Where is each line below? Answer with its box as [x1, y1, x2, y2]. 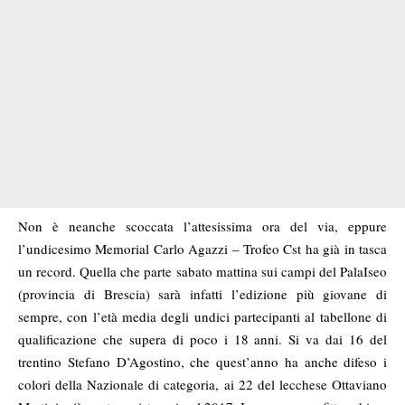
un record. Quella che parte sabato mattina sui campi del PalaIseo [18, 262, 387, 281]
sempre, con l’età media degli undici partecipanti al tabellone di [18, 307, 387, 326]
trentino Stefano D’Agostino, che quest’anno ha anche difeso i [18, 353, 387, 372]
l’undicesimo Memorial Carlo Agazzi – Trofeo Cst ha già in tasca [18, 240, 387, 259]
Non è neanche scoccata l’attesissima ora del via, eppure [18, 217, 387, 236]
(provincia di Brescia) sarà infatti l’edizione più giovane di [18, 285, 387, 304]
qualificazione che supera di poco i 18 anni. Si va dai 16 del [18, 330, 387, 349]
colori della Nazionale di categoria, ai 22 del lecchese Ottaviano [18, 375, 387, 394]
